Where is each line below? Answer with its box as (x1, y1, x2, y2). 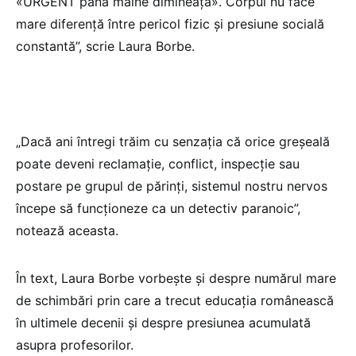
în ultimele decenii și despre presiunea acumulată (16, 314, 311, 331)
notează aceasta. (16, 222, 118, 238)
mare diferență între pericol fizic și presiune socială (16, 15, 324, 32)
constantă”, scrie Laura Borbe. (16, 37, 195, 54)
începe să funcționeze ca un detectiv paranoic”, (16, 199, 300, 216)
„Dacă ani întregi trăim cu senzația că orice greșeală (16, 133, 330, 149)
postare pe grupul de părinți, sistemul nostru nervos (16, 177, 327, 194)
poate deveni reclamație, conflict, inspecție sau (16, 155, 300, 172)
